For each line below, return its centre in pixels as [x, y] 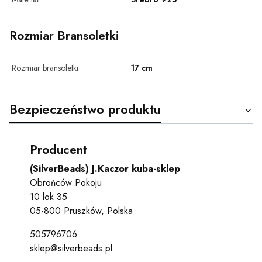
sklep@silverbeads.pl [71, 249]
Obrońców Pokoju [65, 183]
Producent [58, 150]
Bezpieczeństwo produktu [85, 110]
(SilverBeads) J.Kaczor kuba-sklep [105, 169]
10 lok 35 [48, 197]
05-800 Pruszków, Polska [81, 211]
